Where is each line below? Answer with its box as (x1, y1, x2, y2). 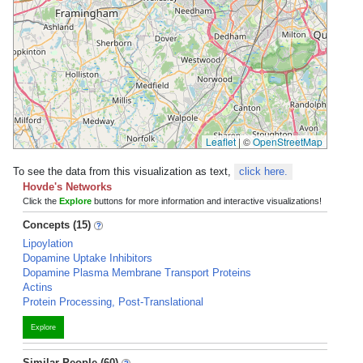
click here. (239, 165, 288, 177)
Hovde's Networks (23, 181, 112, 193)
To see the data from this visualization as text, (13, 165, 234, 177)
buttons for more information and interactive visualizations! (92, 196, 322, 206)
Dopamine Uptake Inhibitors (23, 252, 152, 264)
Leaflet (206, 135, 237, 148)
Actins (23, 281, 53, 293)
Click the (23, 196, 59, 206)
